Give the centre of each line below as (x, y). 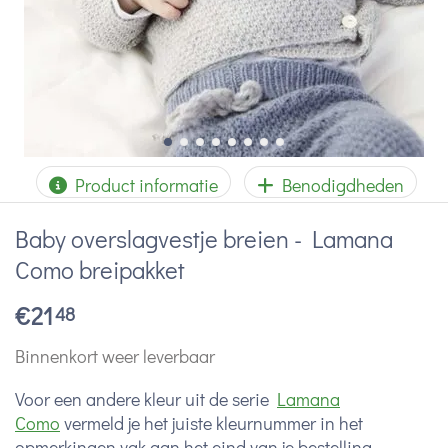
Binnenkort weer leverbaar (115, 355)
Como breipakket (100, 269)
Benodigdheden (339, 185)
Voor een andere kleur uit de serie (146, 398)
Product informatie (142, 185)
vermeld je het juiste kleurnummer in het (211, 422)
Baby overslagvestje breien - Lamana (204, 238)
